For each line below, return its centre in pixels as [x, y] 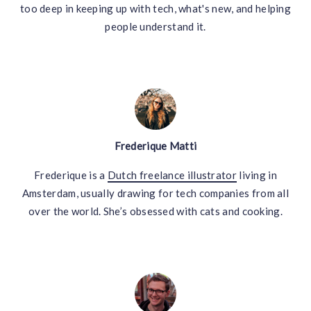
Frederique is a [71, 175]
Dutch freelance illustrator [172, 175]
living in [257, 175]
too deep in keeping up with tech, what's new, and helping [155, 8]
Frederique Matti [155, 146]
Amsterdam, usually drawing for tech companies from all [155, 193]
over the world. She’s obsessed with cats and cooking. [155, 211]
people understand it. [155, 26]
